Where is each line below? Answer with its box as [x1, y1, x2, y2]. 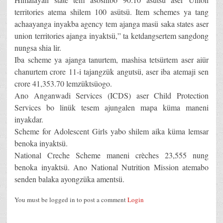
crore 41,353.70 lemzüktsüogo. [14, 78, 112, 89]
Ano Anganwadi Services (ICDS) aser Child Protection [14, 90, 209, 101]
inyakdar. [14, 114, 43, 125]
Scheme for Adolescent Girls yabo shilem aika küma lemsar [14, 126, 209, 137]
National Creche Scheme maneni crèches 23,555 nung [14, 150, 209, 161]
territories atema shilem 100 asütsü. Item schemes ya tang [14, 6, 209, 17]
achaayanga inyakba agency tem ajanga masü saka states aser [14, 18, 209, 29]
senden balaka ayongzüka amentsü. [14, 174, 124, 185]
